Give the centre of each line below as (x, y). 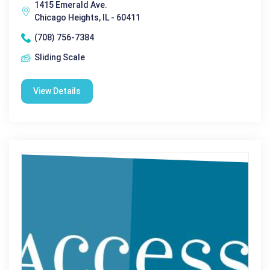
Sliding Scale (60, 58)
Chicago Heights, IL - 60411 (87, 18)
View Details (57, 91)
